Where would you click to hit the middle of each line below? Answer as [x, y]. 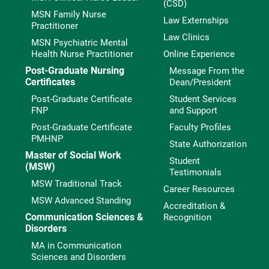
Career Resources [199, 189]
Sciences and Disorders [79, 257]
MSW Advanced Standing [81, 200]
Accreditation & [195, 206]
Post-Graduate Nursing [75, 70]
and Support [194, 110]
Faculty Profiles [201, 127]
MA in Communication [76, 245]
